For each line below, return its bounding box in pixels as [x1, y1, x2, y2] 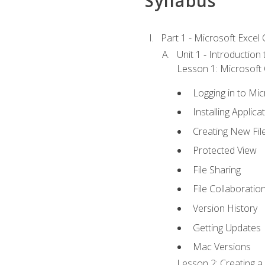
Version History [193, 201, 258, 215]
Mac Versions [193, 240, 251, 254]
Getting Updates [193, 221, 261, 234]
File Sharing [193, 163, 241, 176]
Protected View [193, 144, 257, 157]
